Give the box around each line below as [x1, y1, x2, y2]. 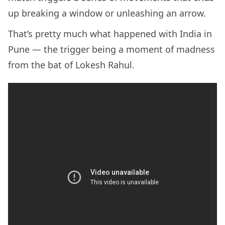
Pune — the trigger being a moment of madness [8, 43, 215, 56]
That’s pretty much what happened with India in [8, 28, 212, 40]
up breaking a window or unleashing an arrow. [8, 7, 208, 20]
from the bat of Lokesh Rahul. [8, 59, 137, 71]
